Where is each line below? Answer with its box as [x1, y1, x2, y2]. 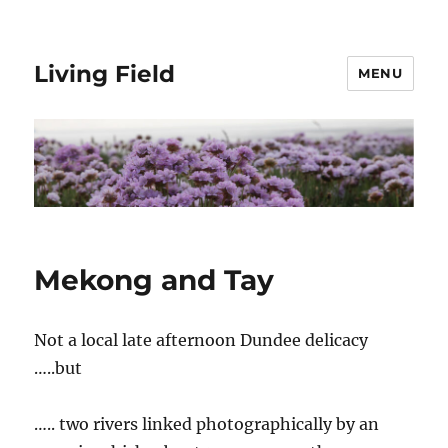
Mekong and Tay [34, 263, 275, 298]
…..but [34, 358, 83, 379]
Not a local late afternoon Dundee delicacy [34, 330, 369, 351]
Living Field [34, 59, 176, 88]
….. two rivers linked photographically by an [34, 414, 380, 435]
